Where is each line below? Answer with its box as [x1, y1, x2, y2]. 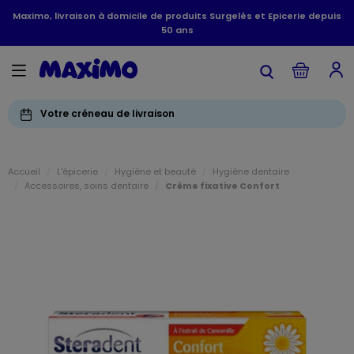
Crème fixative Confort [165, 179, 280, 192]
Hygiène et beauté [115, 165, 196, 178]
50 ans [160, 24, 194, 36]
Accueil [8, 165, 40, 178]
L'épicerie [57, 165, 98, 178]
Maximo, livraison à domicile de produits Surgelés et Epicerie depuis [13, 9, 341, 22]
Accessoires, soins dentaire [24, 179, 149, 192]
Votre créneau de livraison [40, 107, 175, 120]
